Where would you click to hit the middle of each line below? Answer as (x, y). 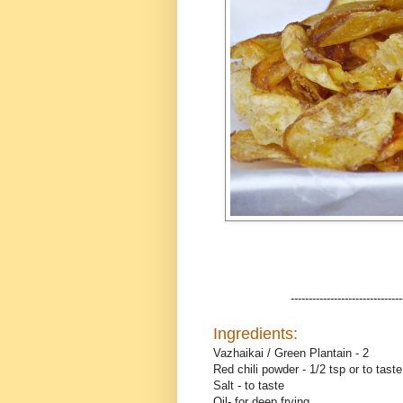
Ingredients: (255, 333)
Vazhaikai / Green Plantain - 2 (291, 353)
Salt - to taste (249, 385)
